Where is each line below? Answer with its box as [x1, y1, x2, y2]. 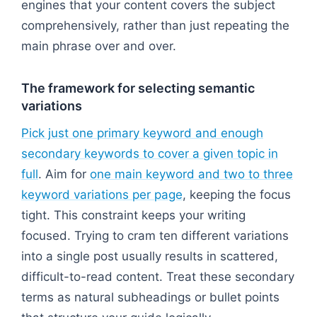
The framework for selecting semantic [21, 80, 255, 96]
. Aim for [38, 166, 90, 181]
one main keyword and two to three [90, 166, 293, 181]
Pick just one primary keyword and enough [21, 125, 263, 140]
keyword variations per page [21, 187, 183, 202]
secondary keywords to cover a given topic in [21, 146, 278, 161]
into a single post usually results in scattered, [21, 248, 278, 263]
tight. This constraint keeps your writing [21, 207, 246, 222]
